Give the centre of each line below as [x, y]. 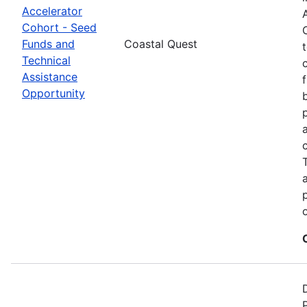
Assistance [50, 76]
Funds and [48, 44]
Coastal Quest [161, 44]
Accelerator [52, 11]
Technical [46, 60]
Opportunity [53, 93]
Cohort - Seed [59, 27]
